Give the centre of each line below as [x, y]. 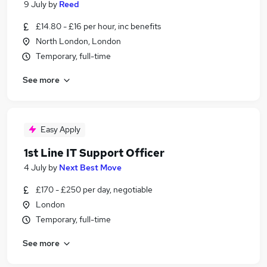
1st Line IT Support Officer [94, 153]
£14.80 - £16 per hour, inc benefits [98, 26]
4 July [35, 167]
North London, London [78, 41]
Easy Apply [60, 129]
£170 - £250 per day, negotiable [94, 190]
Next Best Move [90, 167]
